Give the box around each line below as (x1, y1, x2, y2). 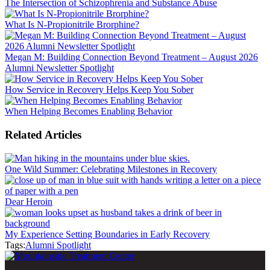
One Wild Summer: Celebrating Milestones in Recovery (5, 163, 217, 174)
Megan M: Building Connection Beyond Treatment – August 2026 (5, 52, 258, 63)
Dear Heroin (5, 196, 52, 207)
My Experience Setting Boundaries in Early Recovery (5, 228, 210, 239)
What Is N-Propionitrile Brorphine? (5, 19, 139, 30)
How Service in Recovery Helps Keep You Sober (5, 84, 193, 95)
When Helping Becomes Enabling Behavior (5, 106, 172, 117)
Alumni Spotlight (25, 239, 91, 250)
